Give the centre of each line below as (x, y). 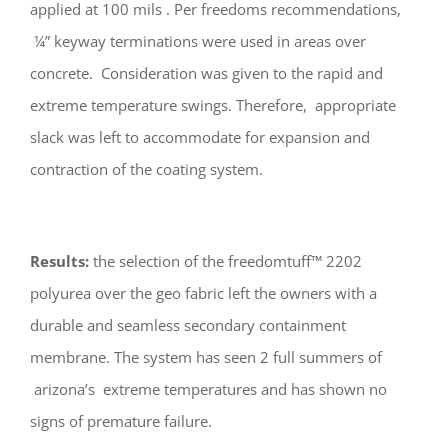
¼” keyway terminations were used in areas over (198, 40)
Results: (61, 260)
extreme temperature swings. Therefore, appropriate (213, 104)
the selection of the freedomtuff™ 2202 (227, 260)
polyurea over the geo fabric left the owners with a (203, 292)
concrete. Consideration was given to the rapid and (206, 72)
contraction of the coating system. (146, 168)
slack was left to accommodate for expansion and (200, 136)
